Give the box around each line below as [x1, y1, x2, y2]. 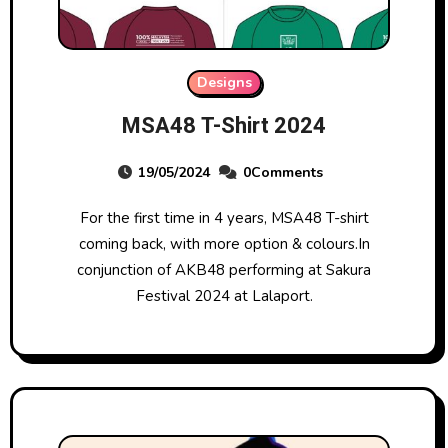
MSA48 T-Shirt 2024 [122, 110, 326, 142]
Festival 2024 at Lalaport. [135, 286, 313, 306]
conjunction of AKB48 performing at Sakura [77, 260, 371, 280]
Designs [196, 73, 252, 92]
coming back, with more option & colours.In [78, 234, 370, 254]
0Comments [243, 163, 323, 182]
